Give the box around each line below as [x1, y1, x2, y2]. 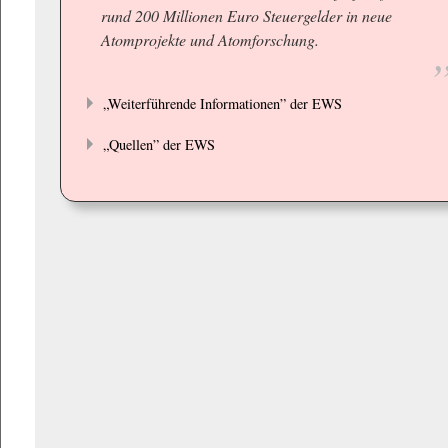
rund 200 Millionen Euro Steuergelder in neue [101, 5, 393, 26]
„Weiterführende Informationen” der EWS [103, 94, 343, 113]
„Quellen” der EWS [103, 135, 216, 154]
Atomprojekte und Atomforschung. [101, 29, 320, 50]
